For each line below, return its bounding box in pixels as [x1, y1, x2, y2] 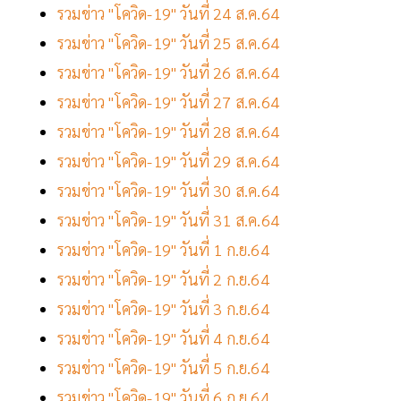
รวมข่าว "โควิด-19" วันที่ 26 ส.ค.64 [57, 62, 284, 83]
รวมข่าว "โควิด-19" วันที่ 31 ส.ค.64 [57, 209, 279, 231]
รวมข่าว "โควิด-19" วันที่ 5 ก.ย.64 [57, 357, 269, 379]
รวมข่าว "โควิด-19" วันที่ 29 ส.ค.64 [57, 150, 284, 172]
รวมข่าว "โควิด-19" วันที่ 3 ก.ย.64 [57, 298, 269, 320]
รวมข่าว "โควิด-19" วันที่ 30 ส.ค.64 [57, 180, 279, 201]
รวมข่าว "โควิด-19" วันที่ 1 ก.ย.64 [57, 239, 273, 260]
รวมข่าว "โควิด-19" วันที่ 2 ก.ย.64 [57, 269, 273, 290]
